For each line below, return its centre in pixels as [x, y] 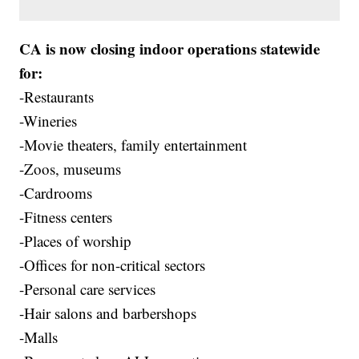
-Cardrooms [56, 193]
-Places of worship [76, 241]
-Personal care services [88, 289]
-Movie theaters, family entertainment [133, 145]
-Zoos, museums [71, 169]
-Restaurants [57, 97]
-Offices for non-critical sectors [113, 265]
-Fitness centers [66, 217]
